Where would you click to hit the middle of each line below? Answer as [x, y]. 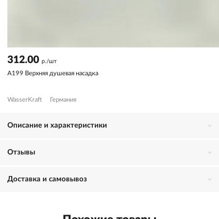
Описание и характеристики [57, 125]
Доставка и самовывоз [47, 179]
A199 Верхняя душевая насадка [53, 73]
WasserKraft [25, 100]
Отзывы [21, 152]
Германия [63, 100]
